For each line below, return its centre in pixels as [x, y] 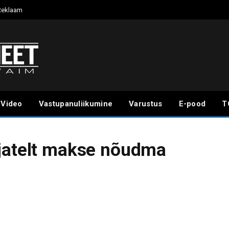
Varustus [146, 104]
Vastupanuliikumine [76, 104]
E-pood [192, 104]
